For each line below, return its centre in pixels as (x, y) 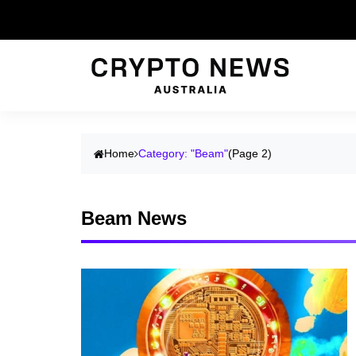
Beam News (134, 218)
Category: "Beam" (183, 153)
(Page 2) (250, 153)
